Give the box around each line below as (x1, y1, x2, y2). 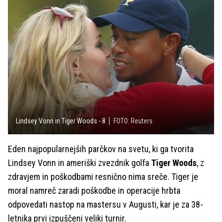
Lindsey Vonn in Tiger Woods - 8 (16, 116, 106, 125)
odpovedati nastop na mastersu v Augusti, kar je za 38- (8, 199, 203, 210)
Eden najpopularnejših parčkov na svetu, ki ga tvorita (8, 143, 194, 154)
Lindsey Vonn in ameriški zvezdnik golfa (8, 157, 151, 168)
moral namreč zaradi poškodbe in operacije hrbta (8, 185, 180, 196)
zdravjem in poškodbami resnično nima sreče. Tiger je (8, 171, 198, 182)
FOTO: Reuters (113, 116, 153, 125)
